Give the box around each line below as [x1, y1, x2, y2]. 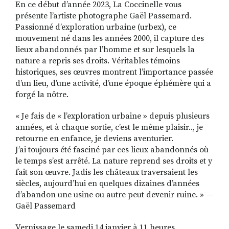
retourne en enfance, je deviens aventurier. [15, 133, 173, 144]
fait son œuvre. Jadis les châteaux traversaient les [15, 167, 198, 178]
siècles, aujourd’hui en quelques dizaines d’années [15, 178, 199, 189]
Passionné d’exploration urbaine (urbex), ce [15, 22, 176, 33]
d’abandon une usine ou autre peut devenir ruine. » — [15, 190, 213, 200]
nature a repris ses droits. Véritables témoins [15, 56, 180, 66]
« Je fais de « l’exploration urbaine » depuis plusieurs [15, 111, 210, 122]
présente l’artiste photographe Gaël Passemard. [15, 11, 192, 21]
